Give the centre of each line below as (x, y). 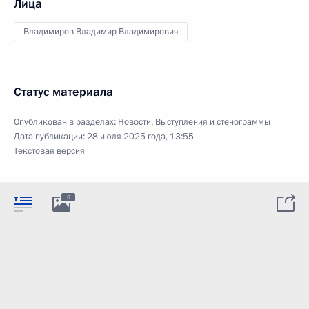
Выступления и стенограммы (213, 122)
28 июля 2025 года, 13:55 (140, 136)
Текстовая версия (49, 151)
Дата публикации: (50, 136)
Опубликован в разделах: (66, 122)
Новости (134, 122)
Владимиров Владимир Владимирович (101, 31)
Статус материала (63, 92)
